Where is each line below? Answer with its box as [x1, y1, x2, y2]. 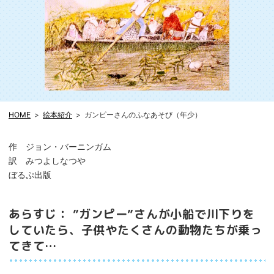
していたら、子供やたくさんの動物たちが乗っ [9, 221, 262, 238]
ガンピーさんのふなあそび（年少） [84, 109, 202, 119]
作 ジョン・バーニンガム [9, 141, 111, 152]
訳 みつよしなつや [9, 155, 86, 166]
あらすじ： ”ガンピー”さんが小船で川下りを [9, 206, 255, 222]
